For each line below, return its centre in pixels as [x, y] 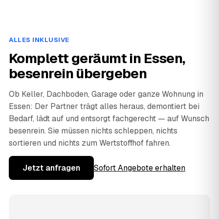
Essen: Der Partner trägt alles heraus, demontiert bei [104, 106]
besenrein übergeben [78, 73]
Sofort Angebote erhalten [140, 168]
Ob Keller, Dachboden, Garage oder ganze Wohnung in [106, 94]
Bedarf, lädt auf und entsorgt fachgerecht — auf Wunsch [109, 118]
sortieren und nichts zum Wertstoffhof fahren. [90, 143]
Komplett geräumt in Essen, [97, 58]
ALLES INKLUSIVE [39, 40]
